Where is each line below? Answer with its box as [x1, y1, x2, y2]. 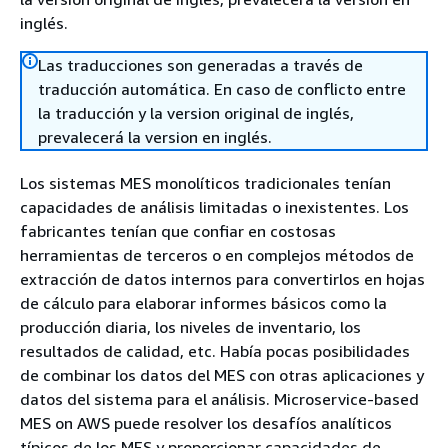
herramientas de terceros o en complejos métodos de [20, 245, 414, 265]
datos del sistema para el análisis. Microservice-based [20, 389, 419, 409]
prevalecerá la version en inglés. [38, 127, 272, 147]
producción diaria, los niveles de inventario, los [20, 317, 361, 337]
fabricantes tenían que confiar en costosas [20, 221, 336, 241]
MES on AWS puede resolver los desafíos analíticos [20, 413, 392, 433]
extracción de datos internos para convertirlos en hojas [20, 269, 425, 289]
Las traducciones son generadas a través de [38, 55, 363, 75]
